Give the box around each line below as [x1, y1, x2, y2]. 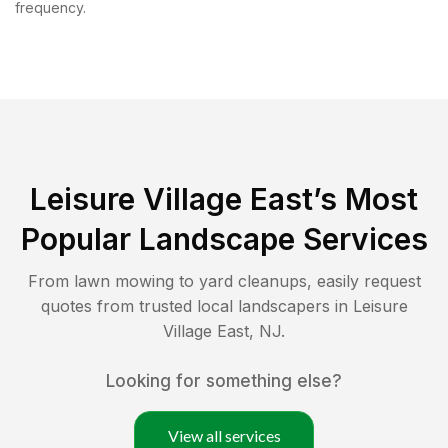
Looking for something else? [106, 370, 342, 391]
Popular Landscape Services [20, 220, 428, 257]
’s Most [313, 180, 418, 217]
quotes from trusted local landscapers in [40, 295, 353, 316]
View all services [167, 425, 281, 445]
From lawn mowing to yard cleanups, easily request [27, 270, 421, 291]
